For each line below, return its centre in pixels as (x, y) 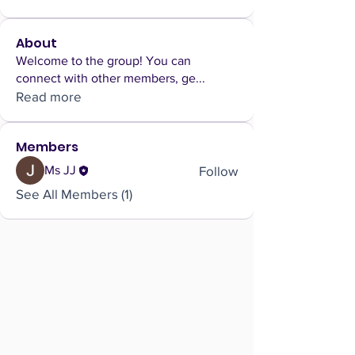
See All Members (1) (74, 194)
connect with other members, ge (106, 78)
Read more (49, 97)
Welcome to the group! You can (103, 61)
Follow (218, 170)
